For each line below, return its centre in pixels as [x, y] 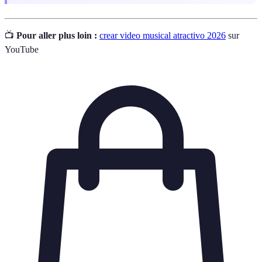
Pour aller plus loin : [57, 35]
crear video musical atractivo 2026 [163, 35]
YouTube [22, 49]
